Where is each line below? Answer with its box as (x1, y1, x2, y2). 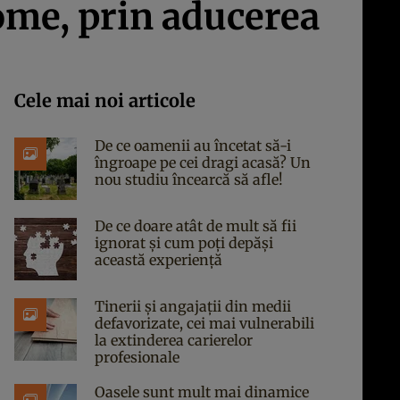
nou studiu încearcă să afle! (95, 171, 283, 188)
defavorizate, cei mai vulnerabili (95, 314, 314, 332)
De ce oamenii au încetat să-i (95, 137, 291, 154)
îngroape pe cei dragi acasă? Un (95, 154, 311, 171)
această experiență (95, 251, 222, 269)
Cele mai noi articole (14, 89, 196, 112)
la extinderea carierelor (95, 331, 253, 349)
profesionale (95, 348, 179, 366)
